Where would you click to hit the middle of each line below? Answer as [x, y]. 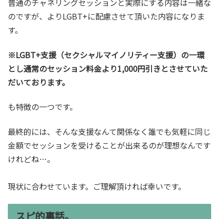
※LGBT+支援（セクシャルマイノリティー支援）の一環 [106, 55]
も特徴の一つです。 [43, 107]
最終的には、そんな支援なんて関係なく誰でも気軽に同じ [109, 131]
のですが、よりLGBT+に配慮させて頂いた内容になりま [106, 16]
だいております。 [39, 82]
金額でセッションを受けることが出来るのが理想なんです [109, 145]
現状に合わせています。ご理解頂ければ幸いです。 [97, 186]
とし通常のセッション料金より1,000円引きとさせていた [108, 68]
